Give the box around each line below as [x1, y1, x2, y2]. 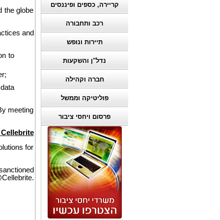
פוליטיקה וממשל [60, 94, 109, 102]
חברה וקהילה [65, 76, 104, 83]
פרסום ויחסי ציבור [58, 113, 110, 120]
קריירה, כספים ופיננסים [50, 1, 119, 8]
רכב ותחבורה [66, 20, 103, 27]
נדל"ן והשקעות [63, 57, 106, 64]
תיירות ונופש [66, 38, 103, 46]
